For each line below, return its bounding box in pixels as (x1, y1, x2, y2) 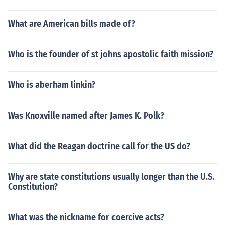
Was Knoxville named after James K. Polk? (8, 110, 164, 121)
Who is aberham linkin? (8, 79, 95, 90)
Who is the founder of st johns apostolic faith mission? (8, 49, 213, 60)
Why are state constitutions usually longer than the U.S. (8, 171, 214, 182)
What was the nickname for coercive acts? (8, 212, 164, 223)
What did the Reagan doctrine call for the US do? (8, 141, 190, 152)
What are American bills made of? (8, 18, 135, 29)
